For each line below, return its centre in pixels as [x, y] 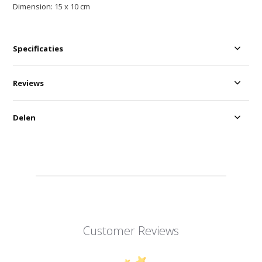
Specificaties [38, 49]
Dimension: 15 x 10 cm [52, 7]
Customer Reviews [131, 231]
